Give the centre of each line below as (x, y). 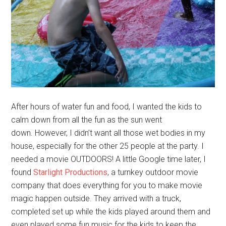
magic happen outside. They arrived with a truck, (96, 198)
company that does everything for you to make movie (107, 185)
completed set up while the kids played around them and (111, 211)
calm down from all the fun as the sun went (87, 120)
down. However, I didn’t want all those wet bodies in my (108, 133)
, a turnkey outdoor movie (153, 172)
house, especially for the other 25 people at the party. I (108, 146)
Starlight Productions (71, 172)
